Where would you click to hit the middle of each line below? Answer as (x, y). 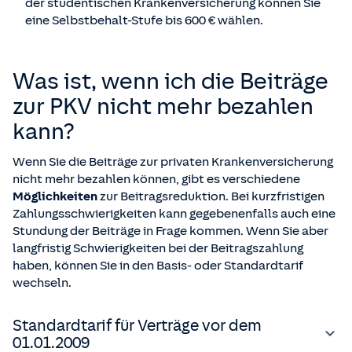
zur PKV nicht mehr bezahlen (163, 106)
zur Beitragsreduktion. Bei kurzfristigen (212, 197)
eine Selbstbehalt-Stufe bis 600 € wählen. (144, 21)
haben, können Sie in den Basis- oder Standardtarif (158, 266)
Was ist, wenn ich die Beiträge (170, 81)
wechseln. (42, 283)
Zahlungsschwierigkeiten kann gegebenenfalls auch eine (174, 214)
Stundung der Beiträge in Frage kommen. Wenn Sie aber (170, 231)
